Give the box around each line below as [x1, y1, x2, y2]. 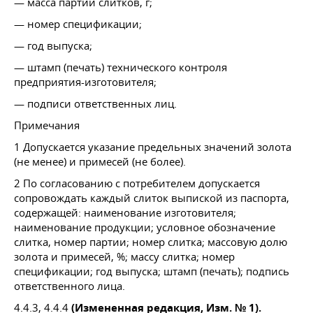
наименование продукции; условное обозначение [14, 219, 275, 234]
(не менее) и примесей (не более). [14, 154, 186, 168]
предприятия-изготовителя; [14, 74, 156, 89]
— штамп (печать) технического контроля [14, 59, 227, 74]
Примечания [14, 117, 80, 132]
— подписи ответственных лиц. [14, 96, 177, 110]
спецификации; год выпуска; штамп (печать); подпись [14, 263, 289, 278]
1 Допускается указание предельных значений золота [14, 139, 291, 154]
